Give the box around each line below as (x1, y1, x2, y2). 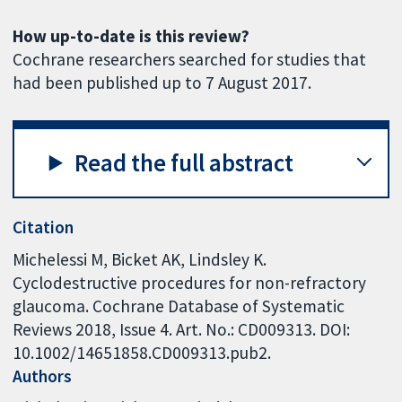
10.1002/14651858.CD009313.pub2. (13, 341, 272, 363)
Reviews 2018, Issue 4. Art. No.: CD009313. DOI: (13, 318, 351, 340)
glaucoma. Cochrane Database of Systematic (13, 294, 345, 317)
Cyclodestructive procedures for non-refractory (13, 271, 367, 293)
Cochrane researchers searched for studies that (13, 48, 367, 70)
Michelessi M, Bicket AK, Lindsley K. (13, 248, 267, 270)
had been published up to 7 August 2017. (13, 71, 312, 93)
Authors (13, 364, 73, 387)
